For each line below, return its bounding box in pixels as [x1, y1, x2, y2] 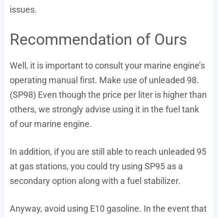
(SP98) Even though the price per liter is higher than [10, 90, 207, 100]
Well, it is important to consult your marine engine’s [10, 60, 205, 71]
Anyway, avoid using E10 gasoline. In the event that [10, 203, 207, 214]
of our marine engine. [10, 119, 92, 129]
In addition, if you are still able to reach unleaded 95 [10, 146, 206, 157]
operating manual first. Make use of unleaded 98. [10, 75, 199, 86]
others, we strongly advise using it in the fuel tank [10, 104, 199, 115]
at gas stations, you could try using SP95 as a [10, 161, 183, 172]
